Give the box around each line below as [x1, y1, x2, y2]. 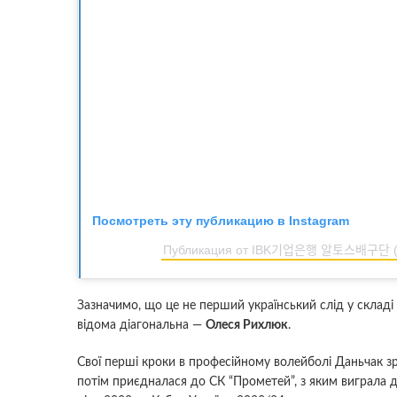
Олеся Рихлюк [206, 319, 288, 332]
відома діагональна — [77, 319, 206, 332]
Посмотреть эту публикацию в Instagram [92, 214, 349, 229]
